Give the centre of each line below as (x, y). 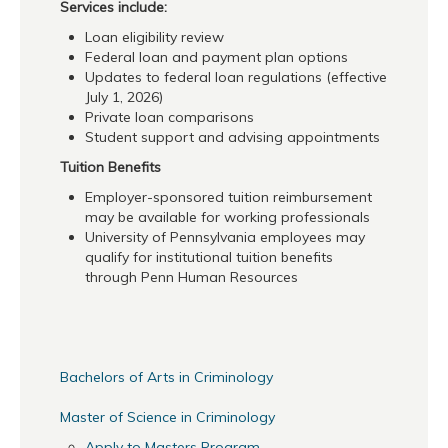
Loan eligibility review (154, 36)
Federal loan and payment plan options (216, 56)
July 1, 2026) (124, 96)
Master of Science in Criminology (167, 416)
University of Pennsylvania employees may (225, 236)
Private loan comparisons (169, 116)
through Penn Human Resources (191, 276)
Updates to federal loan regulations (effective (236, 76)
